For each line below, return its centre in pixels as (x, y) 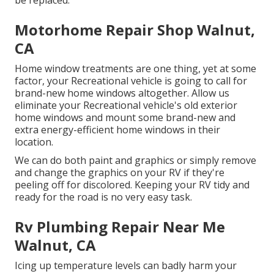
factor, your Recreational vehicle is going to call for (131, 81)
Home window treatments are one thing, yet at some (135, 69)
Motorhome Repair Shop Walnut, (135, 30)
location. (34, 142)
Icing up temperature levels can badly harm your (126, 266)
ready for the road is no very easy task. (103, 197)
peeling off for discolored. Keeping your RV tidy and (132, 185)
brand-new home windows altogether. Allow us (122, 93)
